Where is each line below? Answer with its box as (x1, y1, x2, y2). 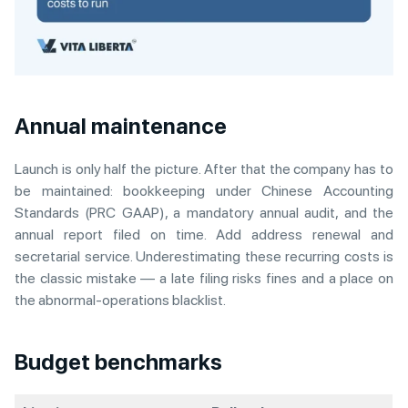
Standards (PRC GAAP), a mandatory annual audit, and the (15, 203, 393, 221)
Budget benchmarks (15, 348, 222, 375)
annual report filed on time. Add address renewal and (15, 225, 393, 243)
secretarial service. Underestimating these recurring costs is (15, 247, 393, 265)
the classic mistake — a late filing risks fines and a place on (15, 269, 393, 287)
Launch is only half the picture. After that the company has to (15, 159, 393, 178)
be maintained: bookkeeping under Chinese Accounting (15, 181, 393, 199)
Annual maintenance (15, 112, 227, 139)
